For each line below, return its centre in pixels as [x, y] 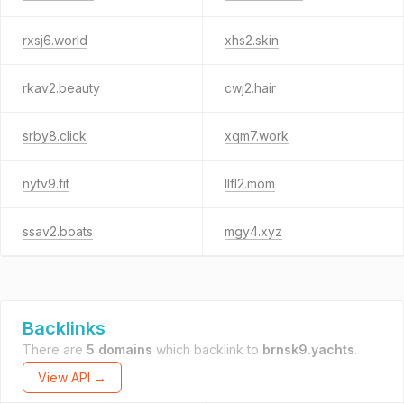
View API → [72, 377]
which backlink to [207, 349]
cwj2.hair [250, 88]
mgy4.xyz [253, 231]
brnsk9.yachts [308, 349]
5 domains [119, 349]
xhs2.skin [251, 40]
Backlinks [64, 328]
